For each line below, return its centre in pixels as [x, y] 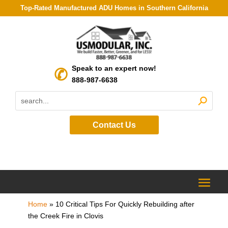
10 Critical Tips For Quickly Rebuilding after [125, 204]
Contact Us [114, 125]
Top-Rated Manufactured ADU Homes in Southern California [114, 8]
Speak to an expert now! [114, 68]
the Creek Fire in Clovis [65, 216]
